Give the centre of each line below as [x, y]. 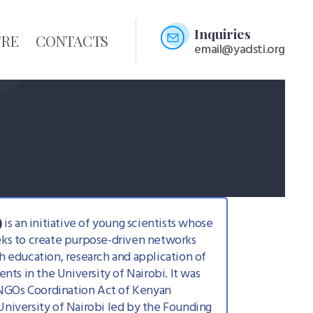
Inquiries [223, 33]
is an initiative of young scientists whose [107, 224]
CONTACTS [72, 41]
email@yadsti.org [240, 50]
